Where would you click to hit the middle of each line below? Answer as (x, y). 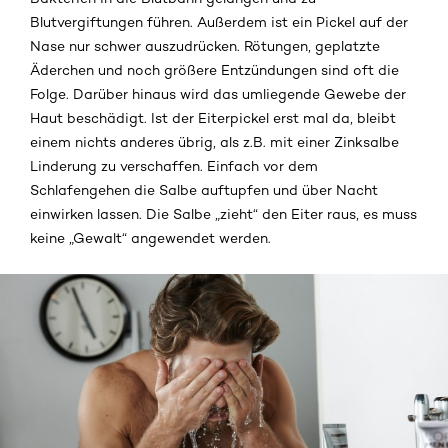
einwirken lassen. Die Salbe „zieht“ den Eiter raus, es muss (223, 214)
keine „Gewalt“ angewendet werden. (150, 238)
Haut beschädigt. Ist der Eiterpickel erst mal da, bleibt (213, 118)
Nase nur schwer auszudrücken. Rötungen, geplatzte (205, 46)
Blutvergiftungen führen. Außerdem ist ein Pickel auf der (219, 22)
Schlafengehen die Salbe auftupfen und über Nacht (204, 190)
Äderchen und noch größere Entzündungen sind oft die (214, 70)
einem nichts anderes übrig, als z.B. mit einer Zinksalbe (214, 142)
